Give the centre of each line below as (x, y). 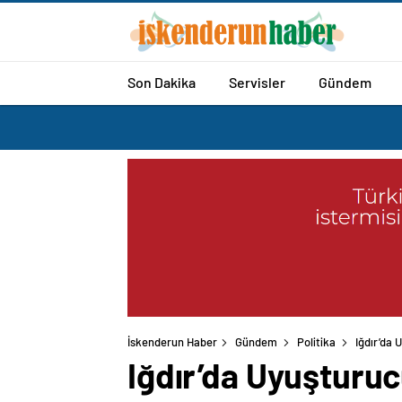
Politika (316, 342)
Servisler (257, 82)
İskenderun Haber (172, 342)
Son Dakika (162, 82)
